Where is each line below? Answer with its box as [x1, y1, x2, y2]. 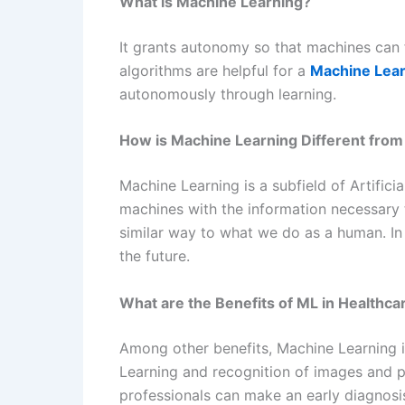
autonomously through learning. [119, 84, 336, 103]
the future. [119, 247, 190, 266]
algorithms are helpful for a [119, 61, 310, 80]
